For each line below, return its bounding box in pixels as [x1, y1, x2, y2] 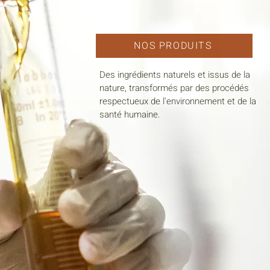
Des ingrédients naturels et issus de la [99, 67, 250, 81]
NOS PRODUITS [134, 38, 212, 53]
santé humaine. [99, 107, 160, 121]
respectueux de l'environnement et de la [99, 94, 256, 108]
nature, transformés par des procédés [99, 81, 249, 95]
